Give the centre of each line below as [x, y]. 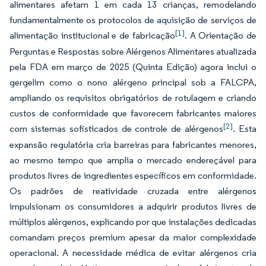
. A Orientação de [221, 35]
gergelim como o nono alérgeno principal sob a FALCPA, [133, 82]
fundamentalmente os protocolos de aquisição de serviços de [133, 20]
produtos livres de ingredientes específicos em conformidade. [133, 175]
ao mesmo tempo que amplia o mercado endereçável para [133, 160]
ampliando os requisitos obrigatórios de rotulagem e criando [133, 98]
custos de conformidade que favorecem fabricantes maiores [133, 113]
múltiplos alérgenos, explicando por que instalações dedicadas [133, 222]
